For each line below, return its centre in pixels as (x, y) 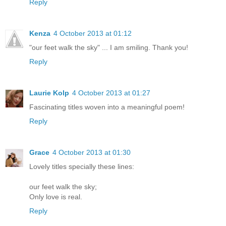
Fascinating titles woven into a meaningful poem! (107, 107)
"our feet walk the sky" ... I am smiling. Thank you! (109, 48)
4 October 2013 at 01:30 (92, 153)
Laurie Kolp (49, 93)
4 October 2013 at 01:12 (93, 34)
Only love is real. (56, 197)
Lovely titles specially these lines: (82, 167)
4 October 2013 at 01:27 (111, 93)
